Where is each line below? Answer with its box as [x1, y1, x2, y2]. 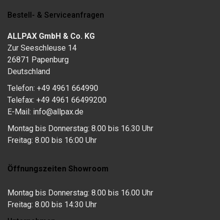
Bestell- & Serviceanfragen [7, 10, 104, 20]
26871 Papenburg [7, 55, 69, 64]
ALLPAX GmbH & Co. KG [7, 31, 95, 41]
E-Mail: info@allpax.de [7, 107, 83, 116]
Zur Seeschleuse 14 [7, 43, 77, 53]
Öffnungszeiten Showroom [7, 164, 109, 173]
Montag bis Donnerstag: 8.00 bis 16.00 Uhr [7, 188, 153, 197]
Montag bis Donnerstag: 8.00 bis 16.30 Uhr [7, 123, 153, 133]
